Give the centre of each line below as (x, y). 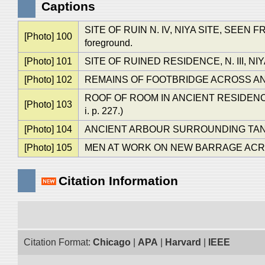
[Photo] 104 (48, 129)
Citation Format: (58, 242)
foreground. (108, 43)
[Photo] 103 (48, 104)
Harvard (183, 242)
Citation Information (118, 181)
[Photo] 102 (48, 80)
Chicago (112, 242)
